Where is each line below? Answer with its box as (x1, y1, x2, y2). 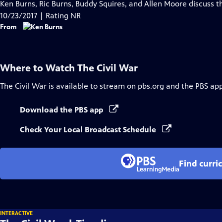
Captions (61, 22, 93, 32)
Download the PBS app (20, 105, 105, 114)
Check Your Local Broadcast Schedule (20, 125, 158, 134)
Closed (61, 10, 85, 20)
